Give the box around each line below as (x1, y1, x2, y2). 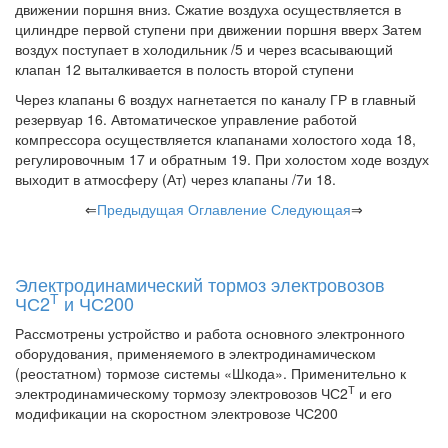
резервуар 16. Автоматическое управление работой (15, 109, 357, 129)
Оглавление (188, 199, 267, 219)
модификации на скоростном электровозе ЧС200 (15, 403, 338, 423)
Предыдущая (97, 199, 184, 219)
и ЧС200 (59, 290, 134, 316)
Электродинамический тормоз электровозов (15, 271, 385, 297)
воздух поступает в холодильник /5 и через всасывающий (15, 39, 393, 59)
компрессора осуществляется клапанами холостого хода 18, (15, 129, 416, 149)
